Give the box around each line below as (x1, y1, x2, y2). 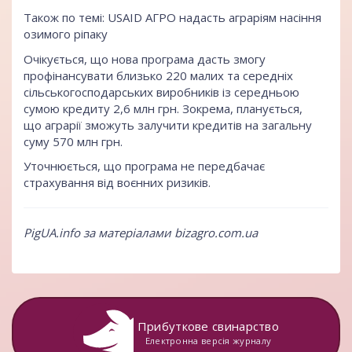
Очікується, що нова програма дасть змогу (24, 50, 266, 67)
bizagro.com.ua (174, 225, 258, 241)
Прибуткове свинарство (137, 317, 280, 334)
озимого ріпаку (24, 26, 108, 42)
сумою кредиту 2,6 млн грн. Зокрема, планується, (24, 100, 302, 116)
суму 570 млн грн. (24, 133, 123, 149)
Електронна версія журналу (145, 334, 272, 346)
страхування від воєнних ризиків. (24, 174, 211, 191)
